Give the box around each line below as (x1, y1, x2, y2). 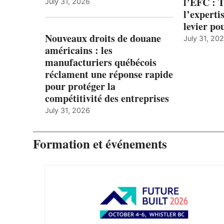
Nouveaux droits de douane (45, 31, 161, 46)
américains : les (45, 43, 112, 58)
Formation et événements (33, 134, 167, 153)
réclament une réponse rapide (45, 67, 173, 82)
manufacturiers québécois (45, 55, 156, 70)
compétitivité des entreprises (45, 91, 169, 106)
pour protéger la (45, 79, 115, 94)
